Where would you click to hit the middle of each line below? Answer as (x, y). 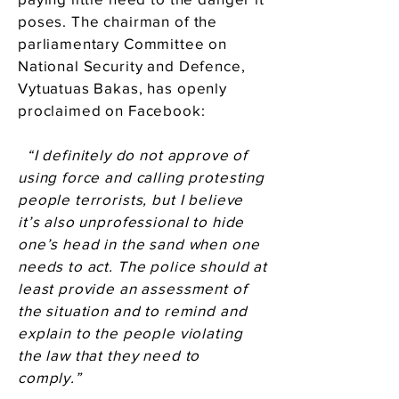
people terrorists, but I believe (131, 199)
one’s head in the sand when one (139, 244)
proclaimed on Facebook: (112, 110)
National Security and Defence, (132, 65)
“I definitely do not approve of (135, 155)
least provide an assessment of (133, 288)
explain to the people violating (130, 333)
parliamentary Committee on (123, 43)
